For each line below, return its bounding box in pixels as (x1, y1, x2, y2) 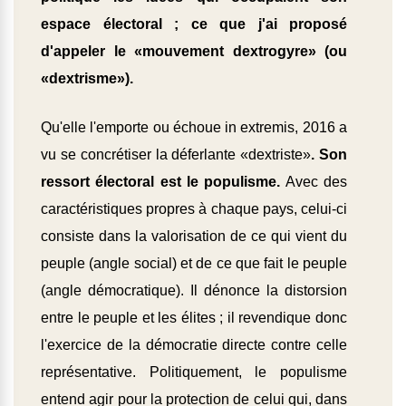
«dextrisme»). (41, 71, 137, 87)
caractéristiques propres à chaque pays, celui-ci (41, 201, 347, 217)
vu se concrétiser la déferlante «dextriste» (41, 147, 312, 163)
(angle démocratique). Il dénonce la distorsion (41, 283, 347, 299)
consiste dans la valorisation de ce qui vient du (41, 228, 347, 245)
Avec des (280, 174, 348, 190)
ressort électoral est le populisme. (41, 174, 281, 190)
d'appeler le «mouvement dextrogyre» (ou (41, 43, 347, 60)
